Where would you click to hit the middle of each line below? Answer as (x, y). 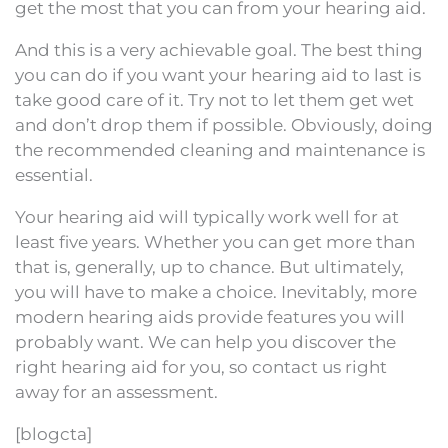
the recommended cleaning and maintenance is (220, 150)
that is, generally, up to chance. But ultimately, (209, 267)
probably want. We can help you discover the (205, 342)
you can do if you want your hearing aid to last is (218, 75)
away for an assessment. (116, 392)
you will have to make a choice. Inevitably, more (216, 292)
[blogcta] (53, 434)
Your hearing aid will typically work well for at (207, 217)
